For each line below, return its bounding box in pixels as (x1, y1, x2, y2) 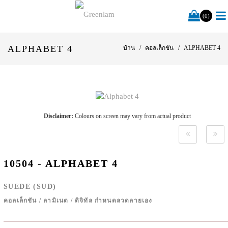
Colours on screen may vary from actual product (73, 112, 191, 120)
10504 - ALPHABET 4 (4, 158, 118, 169)
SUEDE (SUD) (4, 183, 56, 191)
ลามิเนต (43, 197, 69, 205)
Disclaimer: (44, 112, 73, 120)
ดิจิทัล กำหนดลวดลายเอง (75, 197, 153, 205)
